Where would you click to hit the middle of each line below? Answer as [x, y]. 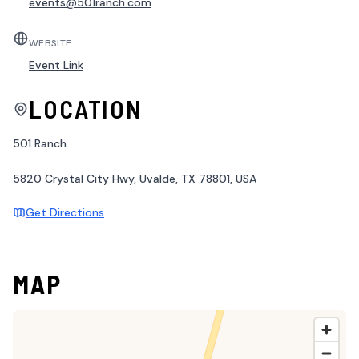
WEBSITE [50, 44]
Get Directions [65, 213]
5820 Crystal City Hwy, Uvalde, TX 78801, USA [135, 179]
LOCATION [86, 109]
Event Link [56, 65]
